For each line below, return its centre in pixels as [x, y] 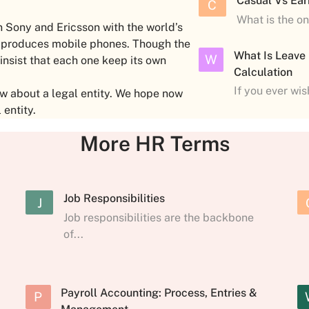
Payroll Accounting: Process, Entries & [159, 292]
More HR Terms [154, 143]
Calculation [263, 72]
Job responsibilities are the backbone [159, 217]
